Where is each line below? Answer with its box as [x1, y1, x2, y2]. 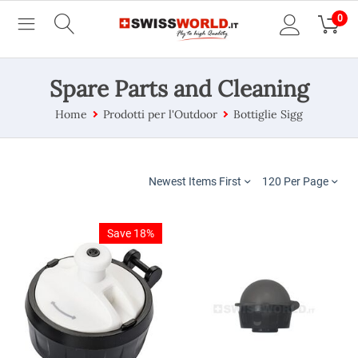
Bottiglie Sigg [233, 106, 303, 121]
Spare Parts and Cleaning [50, 74, 308, 103]
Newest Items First [149, 174, 241, 188]
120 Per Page [262, 174, 328, 188]
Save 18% [107, 226, 154, 240]
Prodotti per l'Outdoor [103, 106, 217, 121]
